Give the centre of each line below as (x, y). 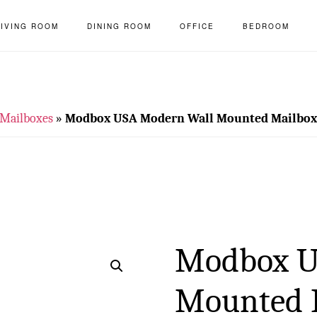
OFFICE (197, 26)
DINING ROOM (119, 26)
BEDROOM (266, 26)
